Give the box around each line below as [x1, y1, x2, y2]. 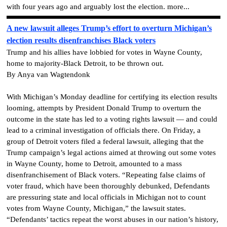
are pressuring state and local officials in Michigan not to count [7, 193, 206, 202]
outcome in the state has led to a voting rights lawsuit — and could [7, 115, 217, 124]
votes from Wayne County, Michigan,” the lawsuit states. [7, 204, 186, 213]
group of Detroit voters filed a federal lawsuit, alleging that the [7, 137, 204, 146]
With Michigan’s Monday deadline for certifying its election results [7, 93, 217, 101]
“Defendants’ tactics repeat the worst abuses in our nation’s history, [7, 215, 218, 224]
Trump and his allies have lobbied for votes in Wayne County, [7, 48, 202, 57]
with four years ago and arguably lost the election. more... [7, 2, 190, 11]
